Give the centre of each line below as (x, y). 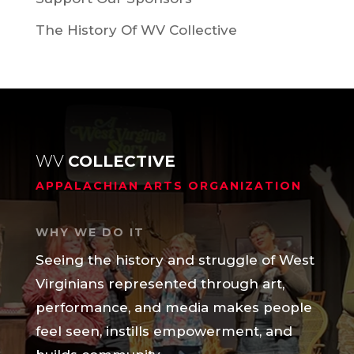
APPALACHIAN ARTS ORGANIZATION (168, 186)
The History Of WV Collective (136, 30)
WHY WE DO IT (90, 233)
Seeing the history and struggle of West (175, 260)
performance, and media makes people (173, 308)
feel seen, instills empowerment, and (164, 331)
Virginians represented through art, (160, 284)
